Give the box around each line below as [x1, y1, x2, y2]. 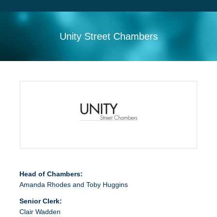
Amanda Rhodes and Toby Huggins [19, 181, 128, 188]
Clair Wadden [19, 208, 61, 216]
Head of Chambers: [19, 170, 83, 178]
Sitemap [2, 7, 28, 15]
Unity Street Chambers [59, 31, 158, 42]
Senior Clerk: [19, 197, 62, 205]
